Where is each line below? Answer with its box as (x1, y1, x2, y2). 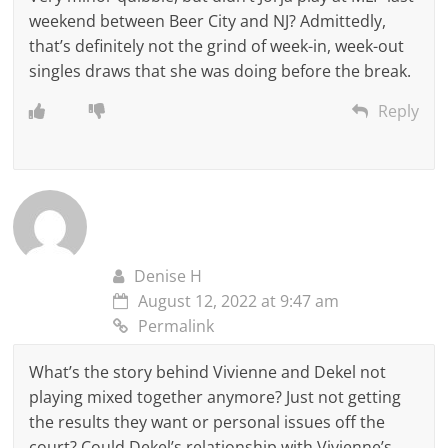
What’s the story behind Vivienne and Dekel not (29, 360, 387, 383)
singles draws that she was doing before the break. (29, 59, 412, 82)
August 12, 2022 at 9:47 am (138, 289, 340, 312)
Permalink (138, 314, 215, 337)
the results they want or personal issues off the (29, 410, 386, 433)
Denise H (134, 264, 203, 287)
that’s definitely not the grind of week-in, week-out (29, 34, 405, 57)
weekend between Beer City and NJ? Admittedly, (29, 9, 387, 32)
